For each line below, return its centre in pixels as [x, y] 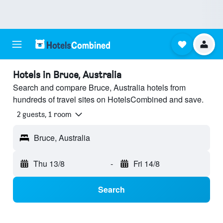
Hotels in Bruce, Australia [67, 75]
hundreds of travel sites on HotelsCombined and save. [108, 99]
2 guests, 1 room [44, 114]
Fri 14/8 [146, 164]
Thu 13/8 [49, 164]
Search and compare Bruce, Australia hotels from [99, 87]
